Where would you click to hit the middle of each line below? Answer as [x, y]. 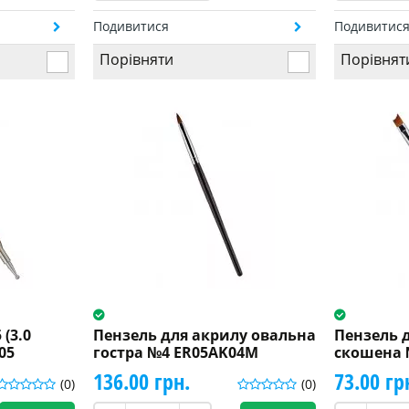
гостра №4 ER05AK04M [175, 352]
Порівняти [136, 59]
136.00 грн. [141, 381]
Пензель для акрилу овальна [204, 335]
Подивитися [131, 26]
